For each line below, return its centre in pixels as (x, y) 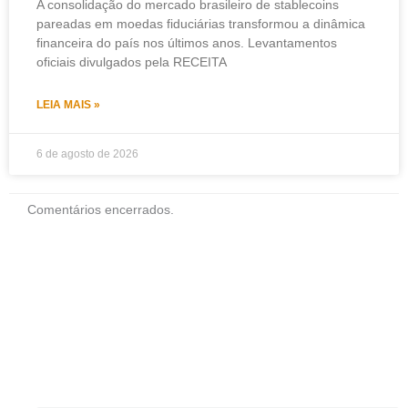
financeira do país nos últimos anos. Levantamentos (187, 42)
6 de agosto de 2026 (87, 153)
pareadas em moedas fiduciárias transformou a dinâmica (201, 23)
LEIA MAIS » (68, 104)
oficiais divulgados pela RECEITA (132, 61)
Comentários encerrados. (101, 209)
